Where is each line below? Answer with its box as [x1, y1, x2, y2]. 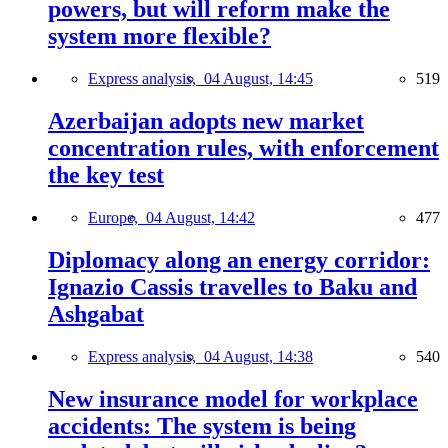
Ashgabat [48, 301, 144, 327]
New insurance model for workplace [48, 385, 418, 412]
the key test [48, 162, 164, 189]
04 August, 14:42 [146, 209, 255, 227]
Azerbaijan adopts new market [48, 108, 364, 135]
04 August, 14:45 [204, 70, 313, 88]
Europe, [88, 209, 146, 227]
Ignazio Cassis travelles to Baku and [48, 274, 417, 300]
